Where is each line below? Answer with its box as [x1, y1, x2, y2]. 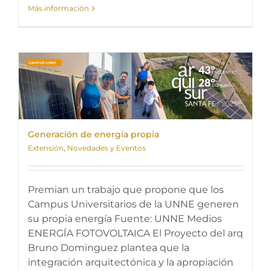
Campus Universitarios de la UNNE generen [28, 198, 239, 210]
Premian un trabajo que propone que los [28, 184, 224, 195]
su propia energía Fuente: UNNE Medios [28, 213, 222, 224]
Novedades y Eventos [67, 143, 146, 152]
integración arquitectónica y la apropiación [28, 256, 233, 268]
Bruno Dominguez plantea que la [28, 242, 189, 253]
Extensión [28, 143, 64, 152]
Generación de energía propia [28, 129, 159, 140]
